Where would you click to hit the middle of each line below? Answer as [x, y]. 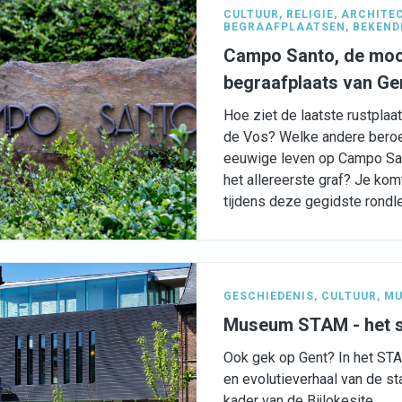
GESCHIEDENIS [269, 296]
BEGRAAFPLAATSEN [284, 27]
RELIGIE [310, 14]
